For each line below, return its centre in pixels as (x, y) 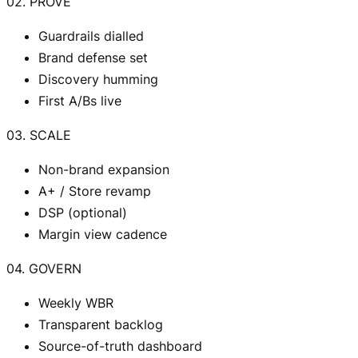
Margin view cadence (103, 235)
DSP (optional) (83, 213)
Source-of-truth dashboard (120, 346)
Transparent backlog (101, 325)
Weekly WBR (76, 303)
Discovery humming (98, 80)
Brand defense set (93, 58)
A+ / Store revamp (95, 191)
